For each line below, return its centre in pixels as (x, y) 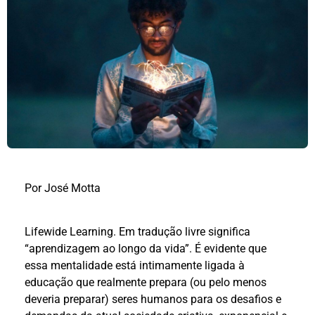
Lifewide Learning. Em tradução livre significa (137, 232)
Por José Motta (63, 188)
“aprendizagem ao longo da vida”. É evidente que (146, 249)
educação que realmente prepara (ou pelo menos (146, 283)
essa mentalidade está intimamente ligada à (135, 266)
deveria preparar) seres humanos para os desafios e (153, 300)
